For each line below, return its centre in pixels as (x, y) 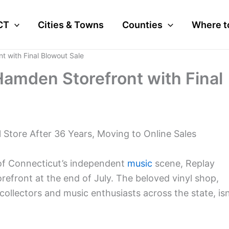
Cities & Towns (71, 25)
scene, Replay (184, 163)
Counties (143, 25)
